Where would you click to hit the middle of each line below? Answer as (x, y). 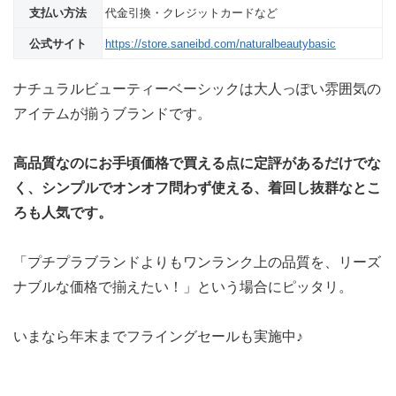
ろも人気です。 (63, 212)
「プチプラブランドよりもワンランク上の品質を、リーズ (197, 262)
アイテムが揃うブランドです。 (112, 113)
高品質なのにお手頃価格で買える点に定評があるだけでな (197, 163)
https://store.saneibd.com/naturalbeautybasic (221, 43)
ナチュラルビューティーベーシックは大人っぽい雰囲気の (197, 88)
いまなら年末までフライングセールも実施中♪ (158, 336)
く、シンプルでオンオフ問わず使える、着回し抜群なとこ (197, 187)
